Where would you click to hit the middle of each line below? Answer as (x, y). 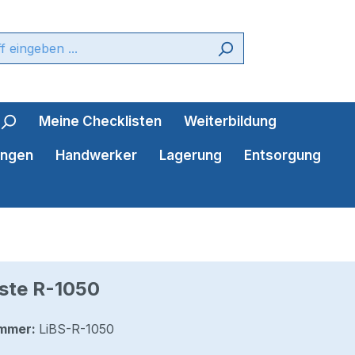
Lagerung (191, 156)
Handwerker (96, 156)
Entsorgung (282, 156)
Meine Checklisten (100, 122)
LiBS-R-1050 (76, 329)
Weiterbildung (230, 122)
